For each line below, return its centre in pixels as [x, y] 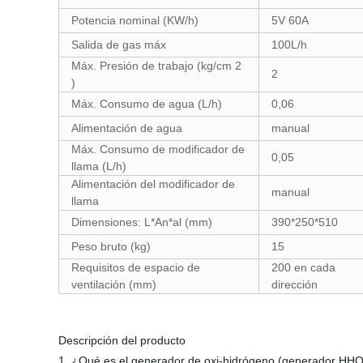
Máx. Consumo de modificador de [158, 149]
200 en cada [303, 267]
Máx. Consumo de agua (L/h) [147, 104]
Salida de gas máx [119, 45]
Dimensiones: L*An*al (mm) [142, 222]
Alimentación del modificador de [153, 184]
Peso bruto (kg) [111, 246]
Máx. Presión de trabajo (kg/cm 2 [156, 66]
